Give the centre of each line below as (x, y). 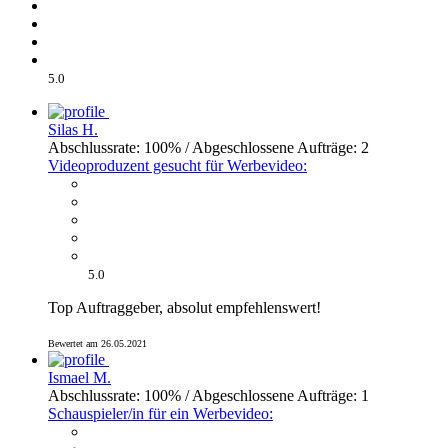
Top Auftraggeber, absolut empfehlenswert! (184, 308)
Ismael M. (79, 378)
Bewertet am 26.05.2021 (97, 344)
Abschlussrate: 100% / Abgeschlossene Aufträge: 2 (208, 148)
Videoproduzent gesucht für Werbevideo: (177, 166)
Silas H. (73, 130)
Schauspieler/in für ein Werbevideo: (160, 414)
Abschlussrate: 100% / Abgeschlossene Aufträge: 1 (208, 396)
